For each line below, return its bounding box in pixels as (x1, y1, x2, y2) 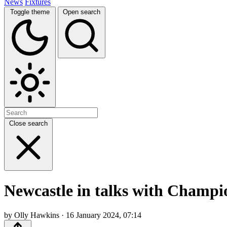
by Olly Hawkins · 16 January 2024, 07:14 (4, 211, 141, 220)
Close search (9, 119, 48, 127)
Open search (63, 8, 100, 16)
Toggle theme (10, 8, 50, 16)
